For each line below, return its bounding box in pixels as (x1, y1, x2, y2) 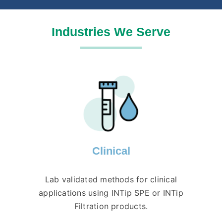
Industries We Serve (52, 25, 170, 39)
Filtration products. (74, 201, 148, 212)
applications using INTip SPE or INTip (39, 188, 183, 198)
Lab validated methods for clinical (45, 174, 177, 185)
